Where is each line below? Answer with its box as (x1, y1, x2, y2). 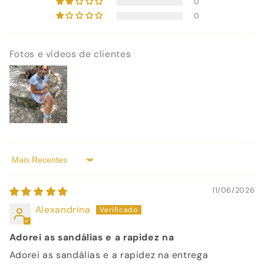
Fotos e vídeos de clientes (9, 48, 131, 61)
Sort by (8, 159, 42, 171)
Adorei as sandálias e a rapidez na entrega (9, 249, 209, 262)
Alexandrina (35, 203, 91, 216)
